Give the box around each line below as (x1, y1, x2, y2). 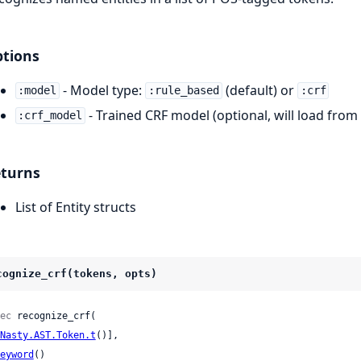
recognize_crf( (10, 309, 96, 322)
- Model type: (60, 81, 146, 99)
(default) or (222, 81, 297, 99)
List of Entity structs (15, 197, 136, 216)
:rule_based (148, 84, 220, 98)
